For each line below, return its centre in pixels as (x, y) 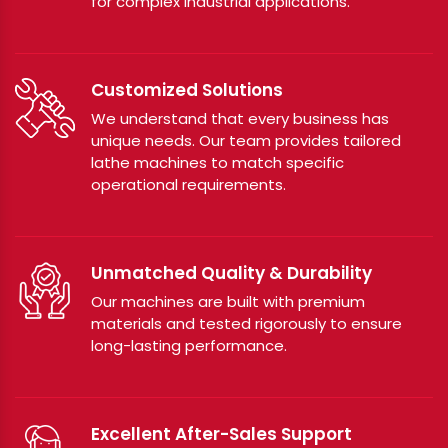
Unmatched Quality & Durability (231, 273)
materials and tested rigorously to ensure (246, 323)
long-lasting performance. (189, 345)
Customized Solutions (187, 90)
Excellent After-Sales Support (221, 434)
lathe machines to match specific (217, 162)
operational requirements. (188, 184)
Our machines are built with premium (228, 301)
